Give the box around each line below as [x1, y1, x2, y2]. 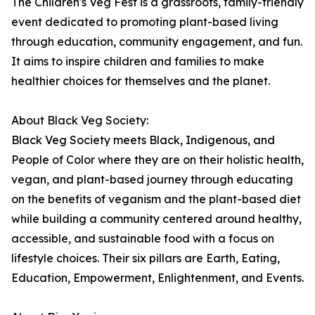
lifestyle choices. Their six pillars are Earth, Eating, [11, 251, 280, 266]
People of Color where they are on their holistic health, [11, 153, 304, 167]
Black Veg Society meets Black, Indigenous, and [11, 133, 275, 148]
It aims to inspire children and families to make [11, 54, 264, 69]
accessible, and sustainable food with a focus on [11, 231, 274, 246]
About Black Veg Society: [11, 113, 148, 128]
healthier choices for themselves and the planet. [11, 74, 270, 89]
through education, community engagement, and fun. [11, 34, 302, 49]
